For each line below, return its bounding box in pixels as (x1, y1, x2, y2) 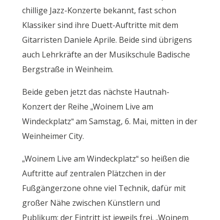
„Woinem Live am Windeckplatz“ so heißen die (22, 153, 190, 165)
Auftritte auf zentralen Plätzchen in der (22, 168, 166, 179)
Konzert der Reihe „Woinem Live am (22, 101, 153, 112)
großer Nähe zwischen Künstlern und (22, 197, 160, 209)
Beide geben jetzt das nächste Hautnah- (22, 86, 169, 98)
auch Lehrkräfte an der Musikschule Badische (22, 49, 190, 60)
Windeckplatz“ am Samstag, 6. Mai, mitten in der (22, 116, 197, 127)
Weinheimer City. (22, 131, 84, 142)
